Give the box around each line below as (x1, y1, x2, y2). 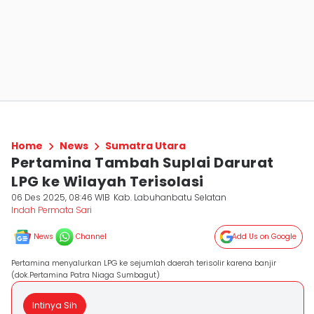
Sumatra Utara (105, 139, 186, 153)
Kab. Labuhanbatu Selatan (114, 191, 227, 203)
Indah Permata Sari (11, 204, 92, 216)
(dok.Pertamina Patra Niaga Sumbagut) (11, 269, 160, 280)
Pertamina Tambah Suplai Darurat (11, 153, 274, 172)
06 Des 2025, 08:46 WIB (11, 191, 110, 203)
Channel (76, 231, 107, 242)
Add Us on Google (232, 231, 296, 242)
